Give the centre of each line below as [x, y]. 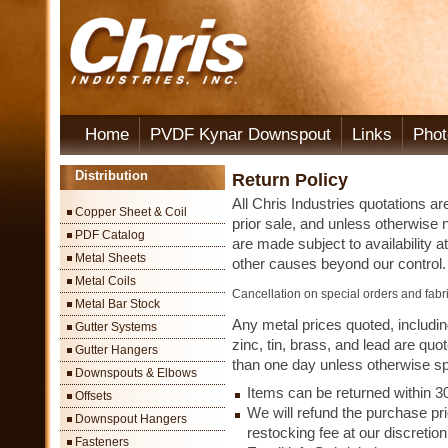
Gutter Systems [116, 327]
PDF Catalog [110, 235]
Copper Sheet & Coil [131, 212]
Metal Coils [105, 281]
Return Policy [290, 180]
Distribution [111, 175]
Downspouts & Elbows [136, 373]
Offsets [93, 396]
